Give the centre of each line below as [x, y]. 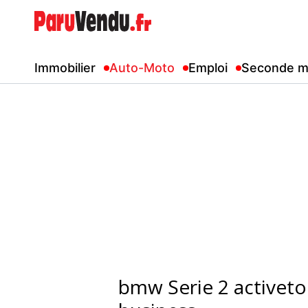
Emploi [208, 68]
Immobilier [65, 68]
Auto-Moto [142, 68]
